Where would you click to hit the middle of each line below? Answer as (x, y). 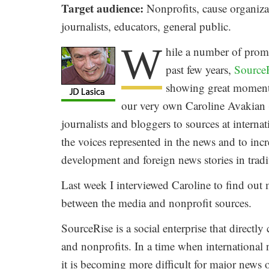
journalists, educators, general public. (146, 26)
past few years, (200, 70)
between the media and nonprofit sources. (156, 203)
